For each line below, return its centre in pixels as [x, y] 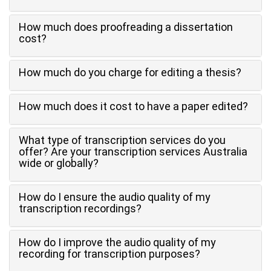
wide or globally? [59, 163]
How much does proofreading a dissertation [126, 27]
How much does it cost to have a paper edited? [133, 106]
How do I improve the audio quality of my [117, 242]
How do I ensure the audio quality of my [115, 197]
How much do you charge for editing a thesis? [130, 72]
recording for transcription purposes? [109, 254]
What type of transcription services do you [122, 140]
